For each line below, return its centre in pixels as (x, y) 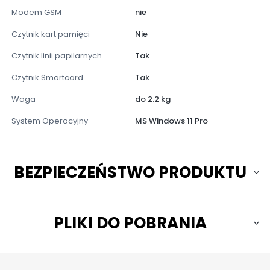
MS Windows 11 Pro (171, 121)
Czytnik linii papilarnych (57, 56)
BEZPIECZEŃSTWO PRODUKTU (130, 172)
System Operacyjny (50, 121)
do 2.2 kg (153, 99)
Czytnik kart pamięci (51, 34)
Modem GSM (36, 13)
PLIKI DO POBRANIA (130, 223)
